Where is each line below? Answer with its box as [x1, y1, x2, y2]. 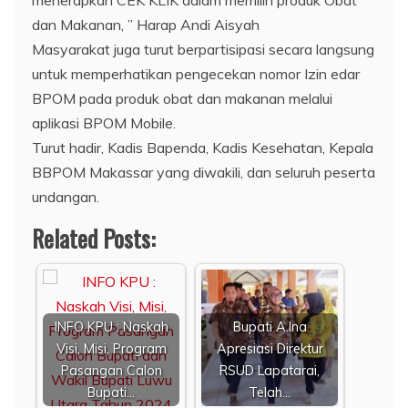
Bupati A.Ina [232, 318, 307, 335]
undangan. [32, 187, 99, 206]
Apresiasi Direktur [216, 340, 323, 357]
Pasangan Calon [60, 362, 162, 379]
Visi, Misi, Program [56, 340, 167, 357]
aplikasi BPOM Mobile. [32, 113, 176, 132]
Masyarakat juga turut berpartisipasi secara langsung [32, 39, 374, 58]
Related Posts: [32, 219, 156, 256]
